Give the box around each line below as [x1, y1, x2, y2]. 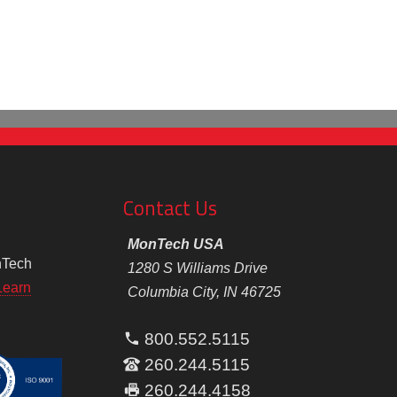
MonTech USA [127, 237, 224, 253]
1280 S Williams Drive [127, 261, 268, 276]
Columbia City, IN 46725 [127, 284, 281, 300]
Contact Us [123, 193, 218, 224]
